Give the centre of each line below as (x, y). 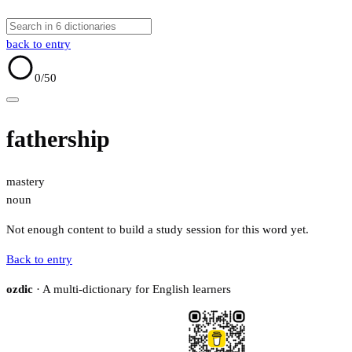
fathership (58, 139)
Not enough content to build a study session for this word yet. (158, 230)
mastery (26, 182)
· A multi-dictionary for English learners (132, 290)
